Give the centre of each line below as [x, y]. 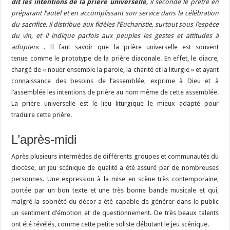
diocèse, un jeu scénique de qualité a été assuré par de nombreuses [115, 167]
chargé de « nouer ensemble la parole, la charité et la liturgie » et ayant [115, 69]
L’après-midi [44, 139]
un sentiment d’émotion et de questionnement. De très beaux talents [115, 213]
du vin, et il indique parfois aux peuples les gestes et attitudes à [115, 35]
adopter [24, 47]
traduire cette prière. [42, 114]
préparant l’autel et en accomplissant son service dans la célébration [115, 13]
